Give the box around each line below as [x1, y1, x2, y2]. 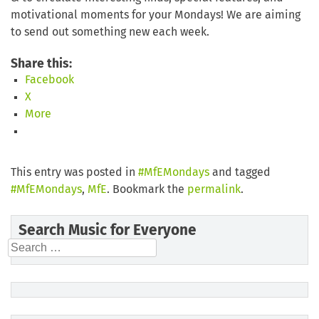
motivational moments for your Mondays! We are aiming [11, 9, 300, 21]
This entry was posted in [11, 167, 138, 179]
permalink [187, 184, 241, 196]
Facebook [25, 74, 74, 86]
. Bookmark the [107, 184, 187, 196]
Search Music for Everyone [19, 224, 197, 239]
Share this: [11, 58, 72, 71]
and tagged [209, 167, 271, 179]
